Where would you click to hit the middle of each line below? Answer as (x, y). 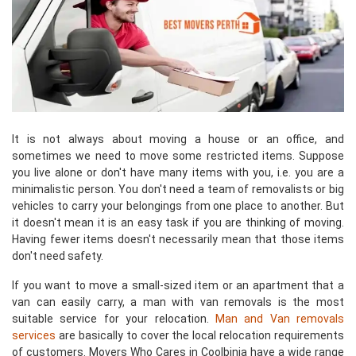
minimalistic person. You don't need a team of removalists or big (178, 189)
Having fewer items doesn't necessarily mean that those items (178, 239)
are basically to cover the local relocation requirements (200, 335)
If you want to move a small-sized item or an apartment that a (178, 285)
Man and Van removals (279, 319)
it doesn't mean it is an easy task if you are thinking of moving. (178, 222)
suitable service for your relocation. (114, 319)
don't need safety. (58, 256)
